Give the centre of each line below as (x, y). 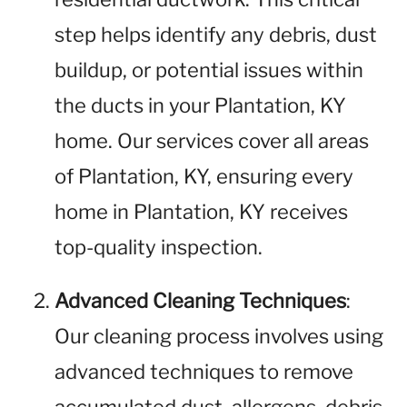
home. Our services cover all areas (212, 141)
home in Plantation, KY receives (201, 212)
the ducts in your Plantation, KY (200, 105)
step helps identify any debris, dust (216, 35)
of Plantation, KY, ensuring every (204, 176)
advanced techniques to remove (204, 372)
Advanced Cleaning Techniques (200, 301)
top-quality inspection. (159, 247)
